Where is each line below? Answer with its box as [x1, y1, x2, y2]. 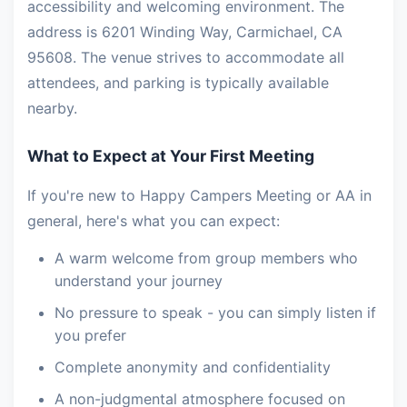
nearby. [27, 99, 77, 118]
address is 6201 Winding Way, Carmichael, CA [27, 23, 342, 42]
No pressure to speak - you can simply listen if [55, 303, 376, 323]
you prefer [55, 326, 126, 345]
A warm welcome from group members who [55, 249, 358, 268]
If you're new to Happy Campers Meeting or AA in [27, 186, 372, 205]
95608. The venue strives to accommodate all [27, 48, 344, 67]
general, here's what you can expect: [27, 212, 280, 231]
